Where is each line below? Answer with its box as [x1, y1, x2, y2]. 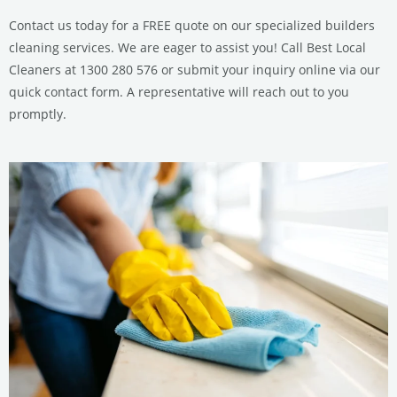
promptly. [9, 105, 66, 123]
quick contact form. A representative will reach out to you [9, 83, 349, 101]
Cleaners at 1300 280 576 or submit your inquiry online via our [9, 61, 380, 79]
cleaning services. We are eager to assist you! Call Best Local [9, 39, 366, 57]
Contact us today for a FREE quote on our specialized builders [9, 17, 375, 35]
